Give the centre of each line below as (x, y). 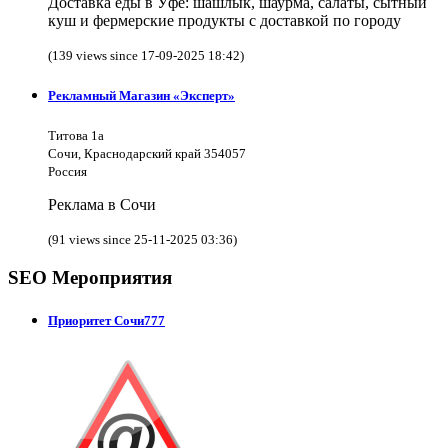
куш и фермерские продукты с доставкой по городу (224, 21)
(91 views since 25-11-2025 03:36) (142, 240)
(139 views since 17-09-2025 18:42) (146, 56)
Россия (67, 172)
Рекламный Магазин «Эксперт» (141, 96)
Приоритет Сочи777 (106, 321)
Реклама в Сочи (102, 205)
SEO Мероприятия (90, 278)
